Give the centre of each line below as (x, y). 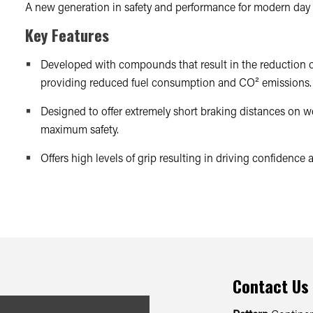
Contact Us (271, 286)
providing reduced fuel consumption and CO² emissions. (176, 82)
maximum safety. (79, 129)
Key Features (67, 35)
